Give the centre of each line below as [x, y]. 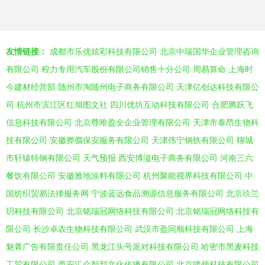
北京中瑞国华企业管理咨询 [209, 51]
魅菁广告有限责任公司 [47, 247]
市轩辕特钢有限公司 [43, 158]
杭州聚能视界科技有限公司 [193, 176]
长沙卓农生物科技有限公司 [83, 229]
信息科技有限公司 [39, 122]
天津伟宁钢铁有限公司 [193, 140]
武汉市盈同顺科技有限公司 [185, 229]
